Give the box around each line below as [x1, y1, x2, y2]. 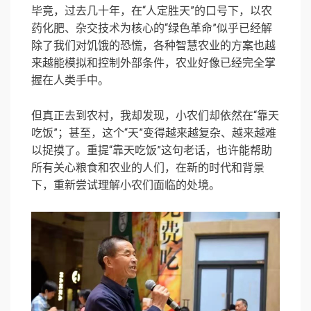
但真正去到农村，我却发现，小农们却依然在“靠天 [31, 109, 279, 123]
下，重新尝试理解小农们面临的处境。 [31, 178, 220, 192]
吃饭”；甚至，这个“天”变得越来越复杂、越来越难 [31, 126, 276, 140]
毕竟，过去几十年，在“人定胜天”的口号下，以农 [31, 4, 272, 18]
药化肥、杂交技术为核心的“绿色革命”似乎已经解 [31, 22, 272, 35]
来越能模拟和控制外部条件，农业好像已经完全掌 [31, 56, 276, 70]
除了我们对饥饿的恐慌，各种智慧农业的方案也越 [31, 39, 276, 53]
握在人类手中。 [31, 74, 109, 87]
